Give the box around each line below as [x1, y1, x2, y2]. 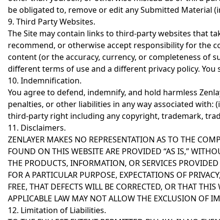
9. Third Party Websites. [8, 16, 95, 27]
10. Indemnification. [8, 75, 82, 86]
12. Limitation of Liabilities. [8, 205, 106, 216]
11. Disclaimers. [8, 122, 66, 133]
